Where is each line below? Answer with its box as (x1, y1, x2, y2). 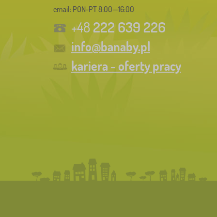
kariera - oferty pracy (71, 58, 181, 74)
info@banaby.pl (71, 38, 150, 55)
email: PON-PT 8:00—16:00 (53, 4, 134, 15)
